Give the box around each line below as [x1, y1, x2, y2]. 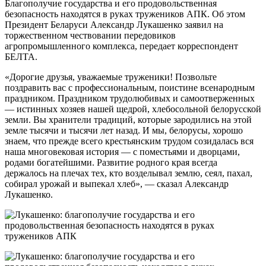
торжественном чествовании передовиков [5, 30, 176, 40]
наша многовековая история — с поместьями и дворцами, [5, 146, 240, 157]
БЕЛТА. [5, 51, 37, 62]
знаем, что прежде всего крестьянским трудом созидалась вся [5, 135, 254, 146]
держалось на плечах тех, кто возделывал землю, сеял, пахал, [5, 167, 252, 178]
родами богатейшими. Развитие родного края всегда [5, 157, 217, 167]
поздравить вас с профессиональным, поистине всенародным [5, 82, 255, 93]
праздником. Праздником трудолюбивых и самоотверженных [5, 93, 255, 103]
